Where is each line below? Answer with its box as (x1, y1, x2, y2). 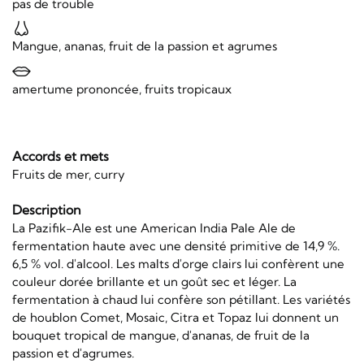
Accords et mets (12, 147, 109, 164)
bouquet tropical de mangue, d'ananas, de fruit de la (12, 327, 310, 343)
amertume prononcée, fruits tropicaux (12, 80, 232, 97)
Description (12, 201, 80, 218)
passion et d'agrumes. (12, 344, 134, 361)
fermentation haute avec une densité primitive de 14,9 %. (12, 237, 340, 253)
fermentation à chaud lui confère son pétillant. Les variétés (12, 291, 350, 307)
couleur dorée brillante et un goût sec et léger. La (12, 273, 297, 289)
